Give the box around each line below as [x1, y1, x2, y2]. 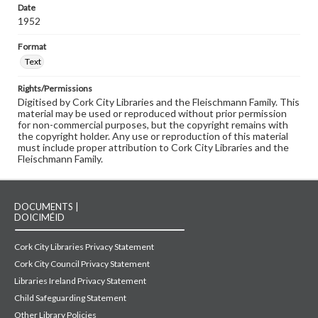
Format [18, 41, 46, 53]
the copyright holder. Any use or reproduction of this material [18, 130, 288, 143]
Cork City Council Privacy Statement [14, 258, 150, 270]
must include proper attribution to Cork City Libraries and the [18, 141, 289, 154]
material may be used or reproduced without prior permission [18, 107, 287, 120]
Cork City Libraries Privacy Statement [14, 241, 154, 253]
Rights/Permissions [18, 83, 92, 94]
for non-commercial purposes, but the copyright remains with [18, 119, 288, 131]
